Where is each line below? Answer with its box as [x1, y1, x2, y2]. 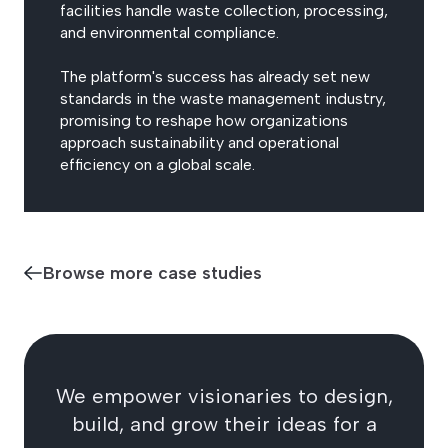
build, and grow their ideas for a [71, 412, 377, 437]
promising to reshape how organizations [60, 111, 348, 131]
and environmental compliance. [60, 23, 279, 43]
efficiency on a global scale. [60, 155, 255, 175]
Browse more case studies [42, 262, 262, 284]
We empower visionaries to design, [55, 384, 393, 409]
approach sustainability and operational [60, 133, 339, 153]
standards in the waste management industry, [60, 89, 386, 109]
